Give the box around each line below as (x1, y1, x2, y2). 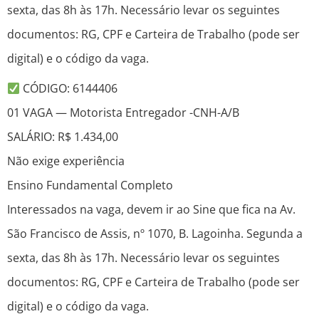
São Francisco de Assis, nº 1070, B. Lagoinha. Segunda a (7, 226, 303, 242)
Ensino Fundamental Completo (7, 177, 173, 194)
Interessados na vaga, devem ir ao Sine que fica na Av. (7, 202, 296, 218)
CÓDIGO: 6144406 (20, 80, 118, 97)
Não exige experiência (7, 153, 125, 169)
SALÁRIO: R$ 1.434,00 (7, 129, 118, 145)
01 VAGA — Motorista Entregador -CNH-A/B (7, 105, 239, 121)
